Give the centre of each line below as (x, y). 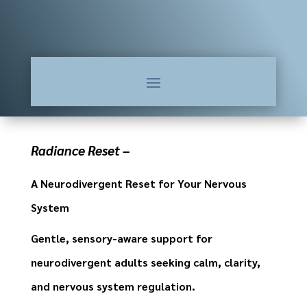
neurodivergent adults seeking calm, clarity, (145, 262)
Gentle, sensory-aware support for (121, 238)
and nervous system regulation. (113, 286)
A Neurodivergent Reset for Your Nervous (138, 184)
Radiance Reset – (80, 150)
